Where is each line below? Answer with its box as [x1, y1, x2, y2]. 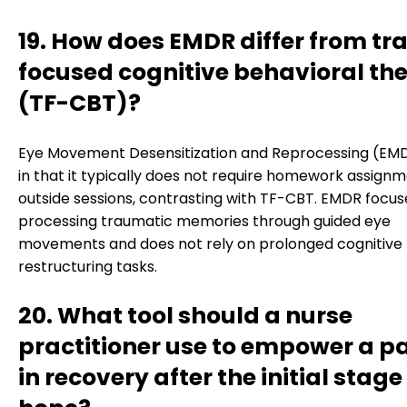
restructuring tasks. [18, 256, 157, 278]
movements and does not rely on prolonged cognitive [18, 233, 402, 255]
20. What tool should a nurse [18, 300, 352, 333]
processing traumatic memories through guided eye [18, 211, 391, 233]
